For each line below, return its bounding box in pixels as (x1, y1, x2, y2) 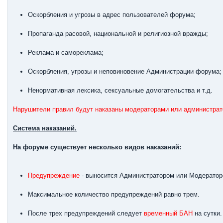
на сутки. (193, 210, 222, 217)
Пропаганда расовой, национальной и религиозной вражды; (28, 30, 208, 37)
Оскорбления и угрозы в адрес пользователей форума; (28, 11, 196, 18)
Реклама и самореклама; (28, 49, 104, 56)
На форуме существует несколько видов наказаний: (13, 143, 181, 151)
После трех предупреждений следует (28, 210, 144, 217)
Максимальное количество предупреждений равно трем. (28, 191, 200, 198)
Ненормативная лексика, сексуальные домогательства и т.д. (28, 87, 213, 94)
